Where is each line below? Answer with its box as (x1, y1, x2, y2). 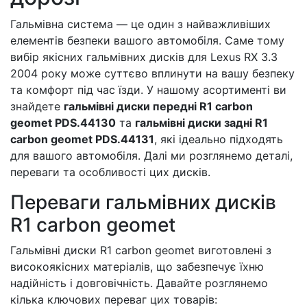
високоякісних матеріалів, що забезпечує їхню (10, 260, 264, 273)
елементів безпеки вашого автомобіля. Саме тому (10, 34, 284, 47)
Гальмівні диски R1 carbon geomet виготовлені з (10, 243, 271, 257)
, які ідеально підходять (154, 132, 283, 146)
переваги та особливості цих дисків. (10, 165, 210, 179)
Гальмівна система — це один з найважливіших (10, 17, 271, 31)
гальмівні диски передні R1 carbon (64, 99, 253, 113)
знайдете (10, 99, 64, 113)
